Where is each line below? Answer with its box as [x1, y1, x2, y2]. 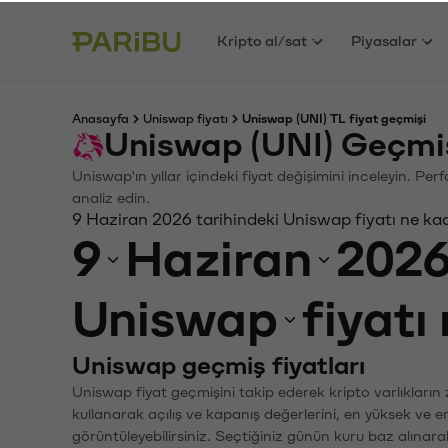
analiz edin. [72, 189, 150, 204]
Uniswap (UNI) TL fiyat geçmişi [242, 111, 426, 123]
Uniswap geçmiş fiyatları [72, 351, 365, 377]
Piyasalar [351, 31, 418, 47]
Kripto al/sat [217, 31, 308, 47]
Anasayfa [72, 111, 129, 123]
